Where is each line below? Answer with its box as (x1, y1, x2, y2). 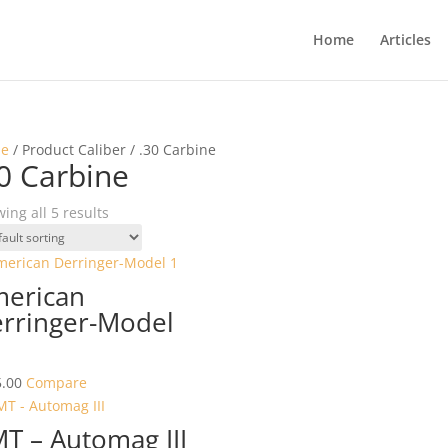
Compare (25, 373, 87, 392)
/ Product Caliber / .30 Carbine (8, 140, 216, 159)
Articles (379, 30, 431, 49)
